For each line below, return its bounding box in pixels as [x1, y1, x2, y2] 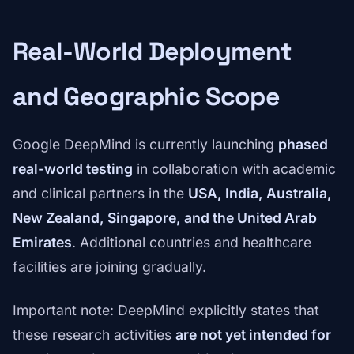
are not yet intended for [175, 326, 331, 344]
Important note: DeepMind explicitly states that [13, 302, 319, 319]
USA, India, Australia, [188, 185, 332, 202]
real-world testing [13, 160, 133, 178]
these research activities [13, 326, 175, 344]
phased [278, 136, 328, 153]
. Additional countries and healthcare [72, 234, 311, 251]
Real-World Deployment [13, 36, 292, 68]
